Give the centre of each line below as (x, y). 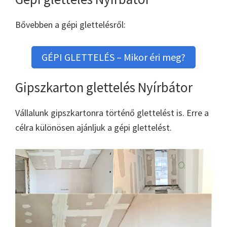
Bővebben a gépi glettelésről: (70, 24)
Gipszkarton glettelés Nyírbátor (104, 87)
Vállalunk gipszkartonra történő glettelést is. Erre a (112, 113)
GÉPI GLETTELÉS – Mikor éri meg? (113, 57)
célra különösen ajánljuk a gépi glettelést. (93, 128)
